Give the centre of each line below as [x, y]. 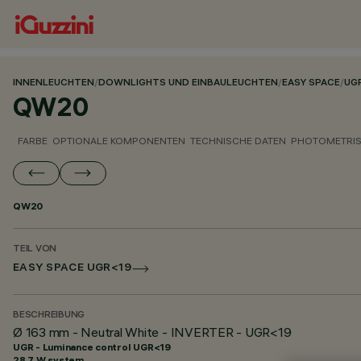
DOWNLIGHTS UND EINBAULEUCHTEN [188, 83]
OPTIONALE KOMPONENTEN [119, 141]
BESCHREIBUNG [49, 315]
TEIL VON [35, 249]
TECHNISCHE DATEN [238, 141]
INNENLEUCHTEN [54, 83]
